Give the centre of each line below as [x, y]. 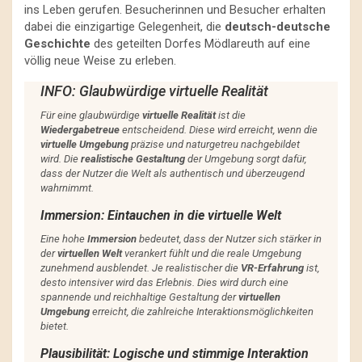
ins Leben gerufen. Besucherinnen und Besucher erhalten [175, 10]
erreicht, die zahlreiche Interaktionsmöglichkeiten [202, 312]
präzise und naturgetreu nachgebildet [214, 145]
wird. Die [61, 159]
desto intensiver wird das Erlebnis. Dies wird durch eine [164, 283]
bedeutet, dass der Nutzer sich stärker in [229, 239]
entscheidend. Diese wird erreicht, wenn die [219, 130]
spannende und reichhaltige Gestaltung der [139, 297]
